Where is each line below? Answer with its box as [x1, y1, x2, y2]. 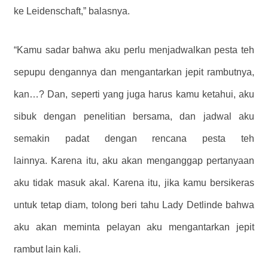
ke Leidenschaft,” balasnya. [14, 5, 130, 16]
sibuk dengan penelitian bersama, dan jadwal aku [14, 111, 254, 122]
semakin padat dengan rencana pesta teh [14, 133, 254, 144]
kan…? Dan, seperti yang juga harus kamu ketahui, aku [14, 89, 254, 100]
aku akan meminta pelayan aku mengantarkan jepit [14, 222, 254, 233]
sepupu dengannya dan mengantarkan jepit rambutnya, [14, 67, 254, 78]
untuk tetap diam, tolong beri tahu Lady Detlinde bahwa [14, 200, 254, 211]
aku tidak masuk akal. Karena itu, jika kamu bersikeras [14, 178, 254, 188]
